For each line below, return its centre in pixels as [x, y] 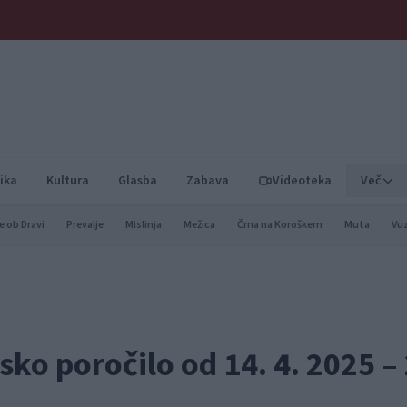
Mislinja [144, 225]
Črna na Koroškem [280, 225]
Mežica [199, 225]
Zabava [208, 181]
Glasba [138, 181]
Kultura [68, 181]
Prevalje [85, 225]
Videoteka [302, 181]
